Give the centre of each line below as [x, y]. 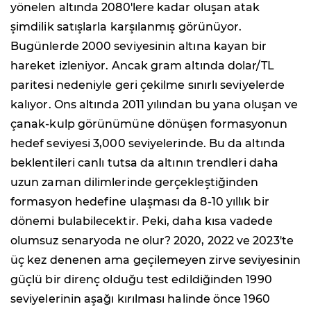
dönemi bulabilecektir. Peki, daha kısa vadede [142, 221]
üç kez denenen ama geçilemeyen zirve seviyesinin [155, 260]
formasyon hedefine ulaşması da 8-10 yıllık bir [140, 201]
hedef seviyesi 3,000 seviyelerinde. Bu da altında [148, 143]
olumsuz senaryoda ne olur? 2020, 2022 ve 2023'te [152, 240]
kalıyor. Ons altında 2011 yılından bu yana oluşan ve [154, 104]
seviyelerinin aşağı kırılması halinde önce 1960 [140, 299]
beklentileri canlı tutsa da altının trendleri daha [144, 162]
